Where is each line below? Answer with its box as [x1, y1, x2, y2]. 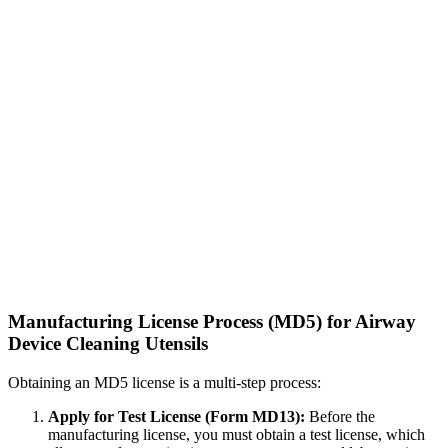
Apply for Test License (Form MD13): [48, 407, 305, 425]
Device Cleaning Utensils [8, 333, 208, 355]
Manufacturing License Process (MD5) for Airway [8, 311, 416, 333]
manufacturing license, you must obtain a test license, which [48, 425, 425, 443]
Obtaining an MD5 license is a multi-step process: [8, 373, 321, 391]
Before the [305, 407, 375, 425]
